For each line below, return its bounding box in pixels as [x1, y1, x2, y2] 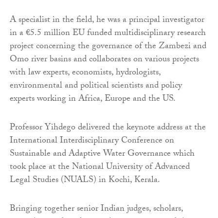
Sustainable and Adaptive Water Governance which [10, 147, 195, 163]
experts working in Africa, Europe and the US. [10, 92, 176, 108]
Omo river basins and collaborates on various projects [10, 53, 199, 68]
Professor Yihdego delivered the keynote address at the [10, 121, 206, 136]
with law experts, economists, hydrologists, [10, 66, 161, 81]
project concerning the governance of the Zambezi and [10, 39, 206, 55]
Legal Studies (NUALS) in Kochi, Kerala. [10, 173, 160, 189]
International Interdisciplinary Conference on [10, 134, 174, 149]
